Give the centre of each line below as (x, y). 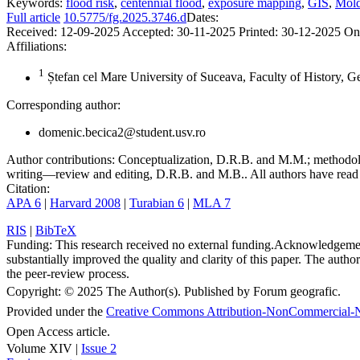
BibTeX (56, 230)
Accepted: (148, 32)
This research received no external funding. (163, 244)
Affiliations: (37, 47)
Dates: (202, 18)
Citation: (28, 188)
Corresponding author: (63, 104)
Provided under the (56, 311)
